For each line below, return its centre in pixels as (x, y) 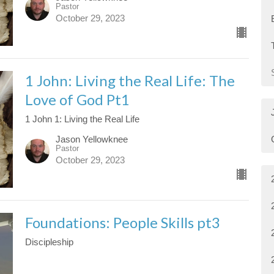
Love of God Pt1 (77, 99)
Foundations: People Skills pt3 (122, 223)
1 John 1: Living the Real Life (82, 119)
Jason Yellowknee (91, 139)
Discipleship (49, 242)
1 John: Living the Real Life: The (130, 80)
